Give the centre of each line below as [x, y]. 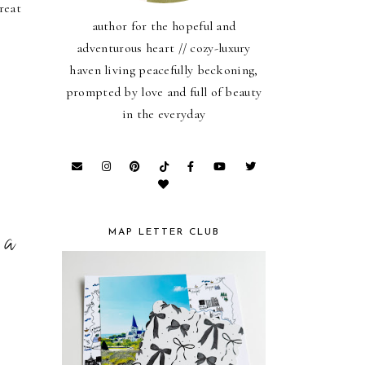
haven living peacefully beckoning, [164, 70]
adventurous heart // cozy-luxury [164, 48]
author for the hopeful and [164, 26]
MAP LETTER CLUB [164, 232]
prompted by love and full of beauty [164, 92]
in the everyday [164, 114]
